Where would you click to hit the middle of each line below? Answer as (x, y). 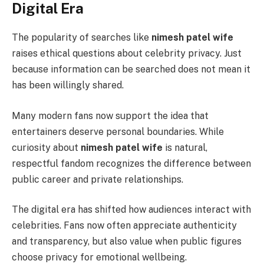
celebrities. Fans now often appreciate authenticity (124, 226)
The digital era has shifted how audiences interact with (131, 210)
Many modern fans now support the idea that (110, 115)
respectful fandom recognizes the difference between (131, 163)
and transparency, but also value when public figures (127, 242)
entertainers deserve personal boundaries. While (118, 131)
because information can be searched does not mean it (131, 70)
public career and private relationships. (98, 179)
